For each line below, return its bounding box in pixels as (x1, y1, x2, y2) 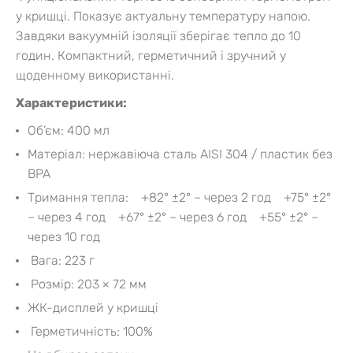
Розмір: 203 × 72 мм (28, 276, 147, 292)
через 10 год (28, 229, 100, 244)
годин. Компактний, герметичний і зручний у (16, 47, 286, 63)
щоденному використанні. (16, 67, 174, 83)
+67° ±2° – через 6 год (106, 209, 247, 225)
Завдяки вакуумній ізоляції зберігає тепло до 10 (16, 28, 301, 43)
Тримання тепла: (28, 189, 128, 205)
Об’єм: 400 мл (28, 122, 110, 138)
